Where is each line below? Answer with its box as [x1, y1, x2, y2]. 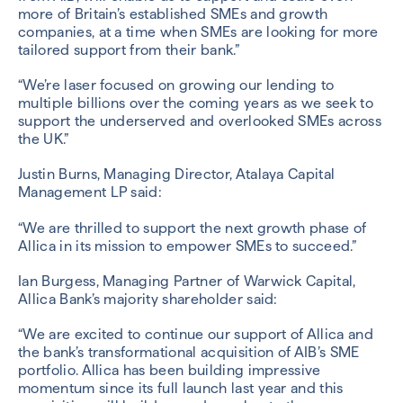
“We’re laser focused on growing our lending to [18, 76, 335, 94]
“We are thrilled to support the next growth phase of [18, 219, 367, 237]
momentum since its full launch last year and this [18, 380, 344, 397]
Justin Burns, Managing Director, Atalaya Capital [18, 166, 336, 184]
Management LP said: [18, 184, 163, 201]
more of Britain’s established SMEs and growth [18, 5, 328, 23]
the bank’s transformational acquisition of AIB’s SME [18, 344, 360, 361]
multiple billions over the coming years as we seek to [18, 94, 373, 112]
